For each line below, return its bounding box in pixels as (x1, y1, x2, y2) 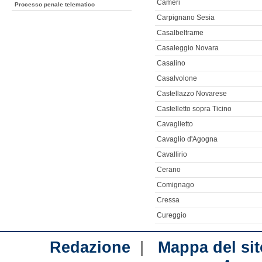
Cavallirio (156, 150, 187, 158)
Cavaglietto (156, 120, 193, 127)
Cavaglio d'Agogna (156, 135, 218, 143)
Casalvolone (156, 74, 197, 82)
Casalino (156, 59, 185, 67)
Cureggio (156, 211, 187, 219)
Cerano (156, 166, 181, 173)
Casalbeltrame (156, 29, 204, 36)
